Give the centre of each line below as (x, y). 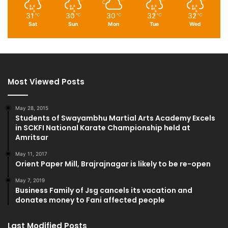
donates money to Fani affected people (90, 200)
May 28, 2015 (32, 108)
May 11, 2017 (31, 153)
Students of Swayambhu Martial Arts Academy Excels (115, 118)
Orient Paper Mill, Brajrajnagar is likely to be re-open (113, 164)
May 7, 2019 (30, 180)
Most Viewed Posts (46, 81)
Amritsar (32, 137)
